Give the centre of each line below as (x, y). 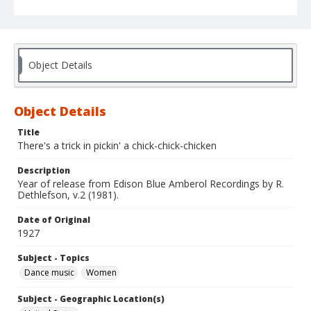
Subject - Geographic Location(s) (91, 299)
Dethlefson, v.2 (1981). (68, 195)
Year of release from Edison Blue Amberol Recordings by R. (151, 184)
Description (44, 171)
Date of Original (54, 220)
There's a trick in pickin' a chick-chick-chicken (117, 146)
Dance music (49, 273)
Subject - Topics (53, 258)
